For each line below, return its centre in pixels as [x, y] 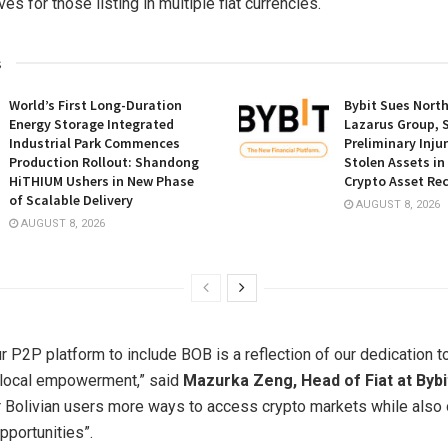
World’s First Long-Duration [95, 105]
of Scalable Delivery [71, 200]
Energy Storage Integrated [91, 124]
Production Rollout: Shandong [104, 162]
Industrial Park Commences [94, 143]
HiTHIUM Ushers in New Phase [101, 181]
